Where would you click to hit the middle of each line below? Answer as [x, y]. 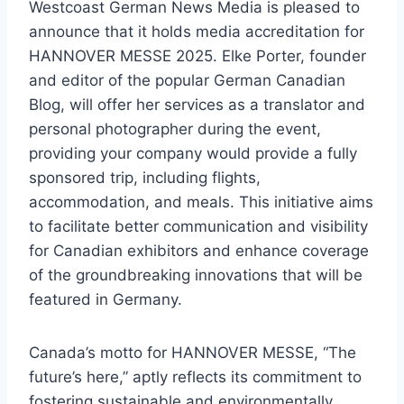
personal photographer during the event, [175, 129]
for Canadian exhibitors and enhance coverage [199, 251]
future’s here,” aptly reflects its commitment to [195, 377]
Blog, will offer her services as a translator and [197, 105]
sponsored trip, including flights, [145, 178]
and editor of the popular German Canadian [187, 81]
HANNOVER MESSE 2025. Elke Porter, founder [197, 56]
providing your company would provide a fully [193, 154]
